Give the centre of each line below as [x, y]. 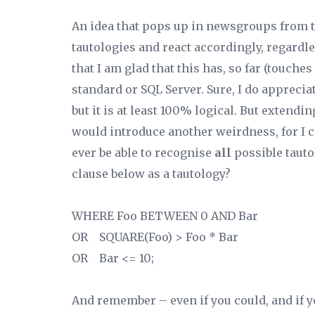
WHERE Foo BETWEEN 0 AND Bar [165, 216]
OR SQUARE [108, 237]
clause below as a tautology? [151, 174]
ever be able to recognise [143, 153]
